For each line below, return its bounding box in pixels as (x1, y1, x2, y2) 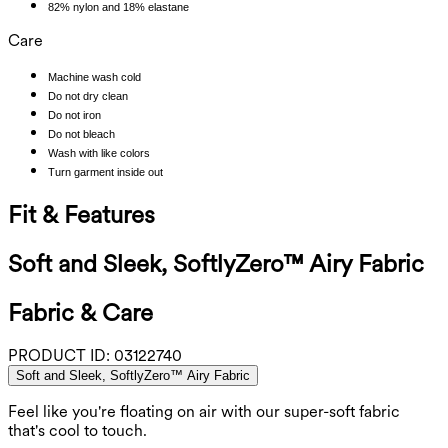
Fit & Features (8, 199, 155, 229)
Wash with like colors (48, 146, 150, 159)
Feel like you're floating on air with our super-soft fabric (8, 402, 400, 422)
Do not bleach (48, 127, 115, 140)
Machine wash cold (48, 70, 141, 83)
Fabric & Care (8, 297, 153, 327)
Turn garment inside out (48, 165, 163, 178)
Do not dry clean (48, 89, 128, 102)
